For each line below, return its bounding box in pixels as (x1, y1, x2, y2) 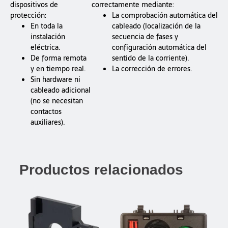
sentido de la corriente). (112, 52, 189, 64)
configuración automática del (112, 42, 207, 53)
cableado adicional (31, 84, 91, 96)
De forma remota (31, 52, 87, 64)
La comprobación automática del (112, 10, 218, 21)
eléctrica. (31, 42, 61, 53)
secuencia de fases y (112, 31, 178, 43)
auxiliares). (31, 117, 65, 128)
